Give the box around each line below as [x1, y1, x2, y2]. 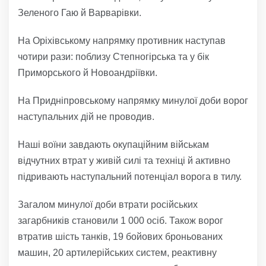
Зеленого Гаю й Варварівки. [18, 7, 141, 18]
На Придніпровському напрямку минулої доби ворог [18, 95, 248, 106]
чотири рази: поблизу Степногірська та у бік [18, 51, 209, 62]
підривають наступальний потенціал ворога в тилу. [18, 171, 242, 182]
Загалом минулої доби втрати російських [18, 199, 198, 210]
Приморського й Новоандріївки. [18, 67, 157, 78]
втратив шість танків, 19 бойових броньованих [18, 231, 223, 242]
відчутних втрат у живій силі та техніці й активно [18, 155, 230, 166]
